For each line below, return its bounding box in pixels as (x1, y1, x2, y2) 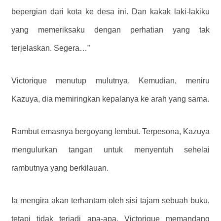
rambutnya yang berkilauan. (11, 163, 109, 172)
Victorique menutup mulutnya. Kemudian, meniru (11, 76, 210, 85)
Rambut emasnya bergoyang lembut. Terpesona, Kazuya (11, 127, 210, 136)
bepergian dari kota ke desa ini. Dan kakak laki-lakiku (11, 7, 210, 16)
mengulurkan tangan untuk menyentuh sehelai (11, 145, 210, 154)
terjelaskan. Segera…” (11, 44, 90, 53)
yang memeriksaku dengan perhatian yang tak (11, 26, 210, 35)
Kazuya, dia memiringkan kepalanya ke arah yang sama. (11, 94, 209, 103)
